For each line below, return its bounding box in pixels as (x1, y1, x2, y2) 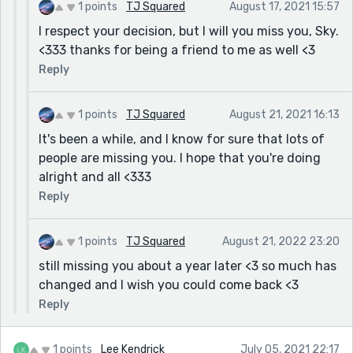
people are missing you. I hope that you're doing (39, 150, 321, 165)
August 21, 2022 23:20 (222, 234, 340, 248)
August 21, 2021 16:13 (229, 107, 340, 121)
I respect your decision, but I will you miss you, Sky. (39, 23, 339, 39)
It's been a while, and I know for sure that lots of (39, 131, 325, 147)
